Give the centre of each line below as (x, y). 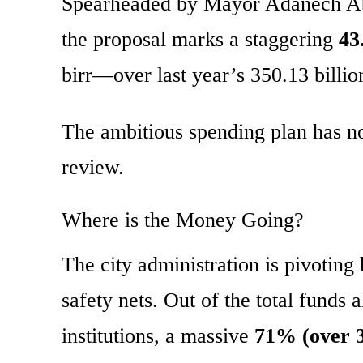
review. (93, 168)
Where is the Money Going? (183, 220)
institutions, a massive (158, 336)
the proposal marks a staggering (200, 40)
